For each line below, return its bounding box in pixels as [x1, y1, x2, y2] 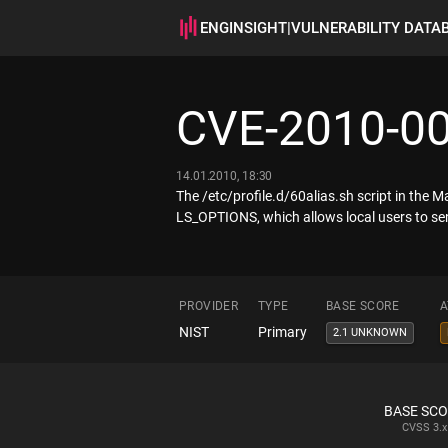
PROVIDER [179, 299, 239, 313]
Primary [258, 324, 307, 340]
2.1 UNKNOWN [333, 326, 407, 339]
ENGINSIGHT [200, 19, 287, 37]
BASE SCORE [326, 299, 399, 313]
